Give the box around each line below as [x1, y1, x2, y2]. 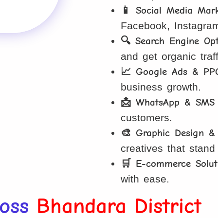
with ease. [121, 173, 170, 184]
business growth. [121, 81, 201, 92]
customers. [121, 111, 173, 123]
